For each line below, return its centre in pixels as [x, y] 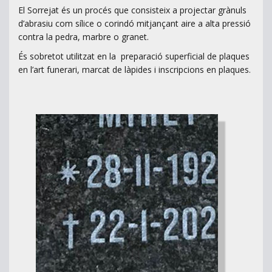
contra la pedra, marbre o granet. [83, 37]
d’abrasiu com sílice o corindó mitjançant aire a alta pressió [134, 24]
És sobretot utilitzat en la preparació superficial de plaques [134, 56]
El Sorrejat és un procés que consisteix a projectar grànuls [132, 10]
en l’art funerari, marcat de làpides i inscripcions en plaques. [134, 70]
